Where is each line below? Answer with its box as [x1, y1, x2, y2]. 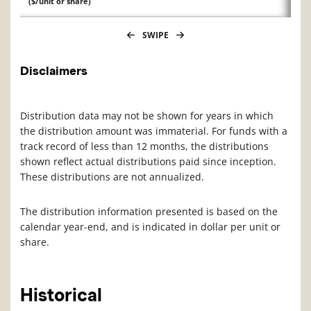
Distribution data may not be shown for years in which [20, 109, 274, 123]
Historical [20, 285, 102, 306]
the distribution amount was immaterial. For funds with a [20, 124, 287, 138]
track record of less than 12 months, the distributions [20, 140, 269, 153]
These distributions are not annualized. [20, 170, 204, 184]
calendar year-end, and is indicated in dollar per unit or [20, 220, 280, 234]
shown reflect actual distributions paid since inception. [20, 155, 276, 169]
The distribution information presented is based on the [20, 205, 278, 219]
